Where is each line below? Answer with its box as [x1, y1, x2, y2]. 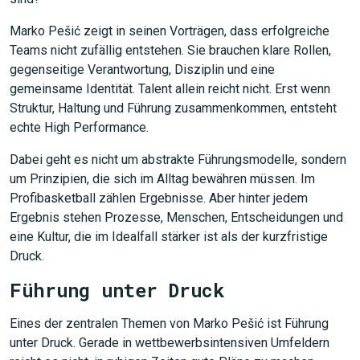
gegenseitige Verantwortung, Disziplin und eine [10, 62, 275, 77]
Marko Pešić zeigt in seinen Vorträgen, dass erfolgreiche [10, 23, 329, 39]
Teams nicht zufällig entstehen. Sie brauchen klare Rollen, [10, 43, 331, 58]
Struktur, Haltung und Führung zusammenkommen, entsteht [10, 100, 337, 116]
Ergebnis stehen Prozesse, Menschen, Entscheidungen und [10, 210, 343, 225]
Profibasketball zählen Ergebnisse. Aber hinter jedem [10, 190, 308, 206]
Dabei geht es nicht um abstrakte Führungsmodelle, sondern [10, 152, 346, 167]
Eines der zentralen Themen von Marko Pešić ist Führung [10, 316, 329, 331]
